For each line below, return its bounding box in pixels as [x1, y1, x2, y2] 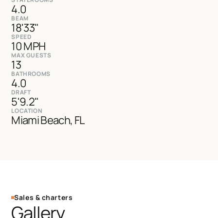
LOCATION [11, 107, 43, 115]
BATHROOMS [11, 70, 51, 78]
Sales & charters [14, 193, 73, 202]
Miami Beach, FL [11, 112, 85, 128]
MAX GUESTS [11, 51, 52, 60]
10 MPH [11, 38, 46, 54]
